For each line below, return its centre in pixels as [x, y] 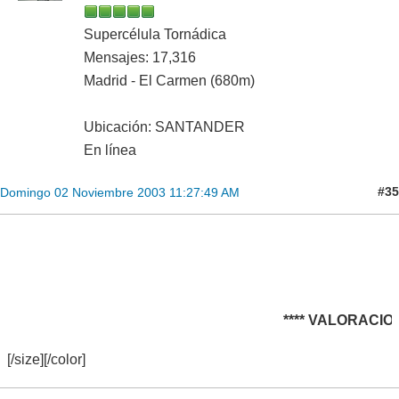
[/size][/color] [46, 359]
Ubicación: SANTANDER [164, 126]
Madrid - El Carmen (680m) [169, 80]
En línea [110, 150]
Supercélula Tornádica [155, 34]
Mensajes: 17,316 [140, 57]
